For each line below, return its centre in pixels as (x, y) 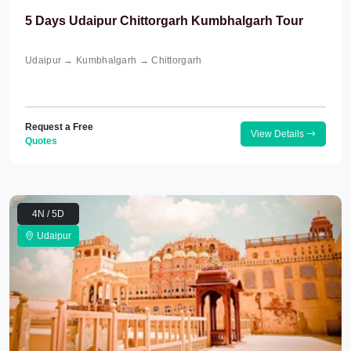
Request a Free (59, 127)
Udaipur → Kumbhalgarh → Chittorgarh (114, 60)
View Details (279, 134)
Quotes (41, 141)
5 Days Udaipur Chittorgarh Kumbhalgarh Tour (164, 21)
